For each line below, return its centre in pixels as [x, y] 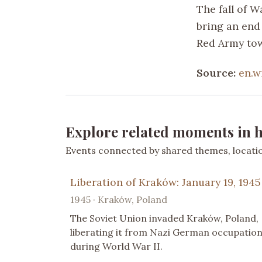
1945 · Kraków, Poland [119, 199]
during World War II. [116, 246]
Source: [218, 73]
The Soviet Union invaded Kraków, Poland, [164, 218]
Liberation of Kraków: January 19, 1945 [166, 182]
